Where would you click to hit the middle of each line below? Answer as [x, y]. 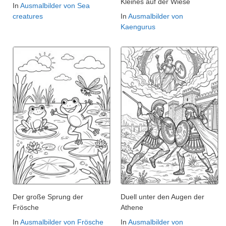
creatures [28, 16]
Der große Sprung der [48, 197]
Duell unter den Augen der [162, 197]
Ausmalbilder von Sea [55, 6]
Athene [132, 208]
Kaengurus [138, 27]
